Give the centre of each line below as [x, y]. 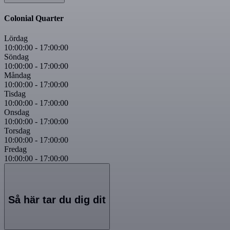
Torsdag [17, 131]
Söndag [16, 57]
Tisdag [15, 94]
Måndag [17, 75]
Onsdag [17, 112]
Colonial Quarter [34, 18]
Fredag [15, 149]
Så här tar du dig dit [57, 199]
